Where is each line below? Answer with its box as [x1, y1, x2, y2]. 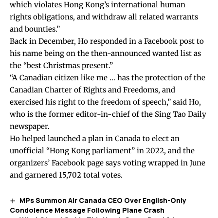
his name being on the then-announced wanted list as [10, 48, 201, 58]
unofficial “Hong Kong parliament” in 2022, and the [10, 145, 195, 155]
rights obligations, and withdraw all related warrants [10, 12, 198, 21]
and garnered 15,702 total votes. [10, 170, 123, 180]
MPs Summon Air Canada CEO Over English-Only [19, 195, 186, 205]
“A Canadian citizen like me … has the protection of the [10, 73, 205, 82]
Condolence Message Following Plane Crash [10, 205, 164, 215]
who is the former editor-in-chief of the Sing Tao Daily [10, 109, 206, 119]
